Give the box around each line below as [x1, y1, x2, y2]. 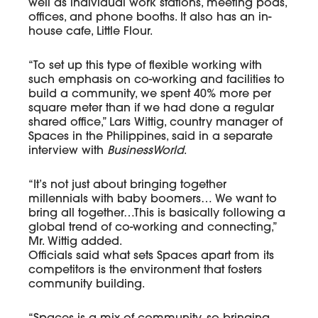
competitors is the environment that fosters [28, 265, 263, 277]
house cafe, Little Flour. [28, 26, 153, 38]
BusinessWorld [107, 146, 185, 158]
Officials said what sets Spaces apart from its [28, 251, 275, 263]
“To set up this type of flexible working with [28, 60, 263, 72]
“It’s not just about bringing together [28, 180, 227, 192]
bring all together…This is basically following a [28, 208, 286, 220]
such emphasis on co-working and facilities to [28, 75, 285, 87]
